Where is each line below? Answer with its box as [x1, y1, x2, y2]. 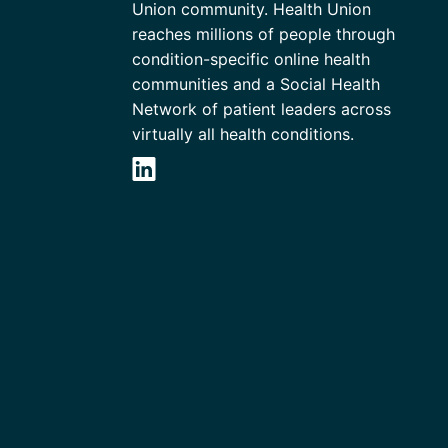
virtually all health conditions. [132, 123, 354, 144]
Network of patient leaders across [132, 98, 391, 119]
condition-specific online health [132, 48, 370, 69]
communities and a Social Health [132, 73, 380, 94]
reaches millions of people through [132, 23, 395, 44]
